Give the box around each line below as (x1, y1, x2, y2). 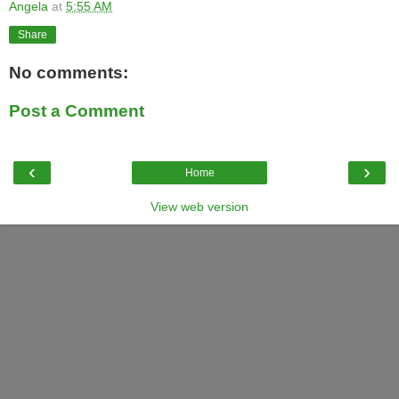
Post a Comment (9, 102, 144, 121)
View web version (151, 199, 248, 214)
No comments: (9, 62, 128, 82)
